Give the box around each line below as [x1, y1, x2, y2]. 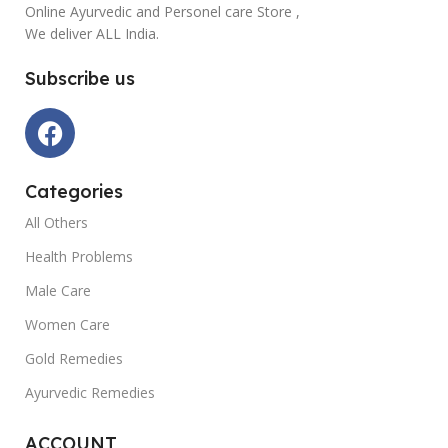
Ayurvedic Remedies [25, 383, 155, 403]
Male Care [25, 281, 91, 301]
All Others [25, 213, 88, 233]
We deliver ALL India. [25, 24, 159, 44]
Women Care [25, 315, 110, 335]
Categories [25, 180, 123, 204]
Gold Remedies [25, 349, 123, 369]
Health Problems [25, 247, 133, 267]
